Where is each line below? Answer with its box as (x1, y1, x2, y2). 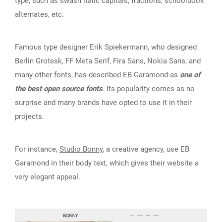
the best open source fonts (15, 84, 103, 93)
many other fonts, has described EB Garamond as (15, 70, 180, 79)
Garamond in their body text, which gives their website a (15, 158, 199, 167)
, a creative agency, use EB (103, 144, 189, 154)
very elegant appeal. (15, 172, 80, 181)
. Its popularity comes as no (103, 84, 195, 93)
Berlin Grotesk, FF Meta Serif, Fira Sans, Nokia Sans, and (15, 56, 201, 65)
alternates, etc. (15, 9, 64, 19)
